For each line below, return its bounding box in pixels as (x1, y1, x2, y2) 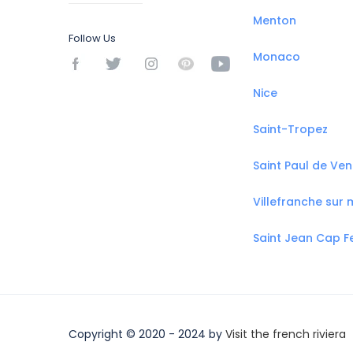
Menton (253, 13, 296, 28)
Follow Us (69, 31, 116, 46)
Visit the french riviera (225, 325, 346, 342)
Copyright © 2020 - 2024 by (69, 325, 225, 342)
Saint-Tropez (253, 121, 328, 137)
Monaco (253, 49, 300, 65)
